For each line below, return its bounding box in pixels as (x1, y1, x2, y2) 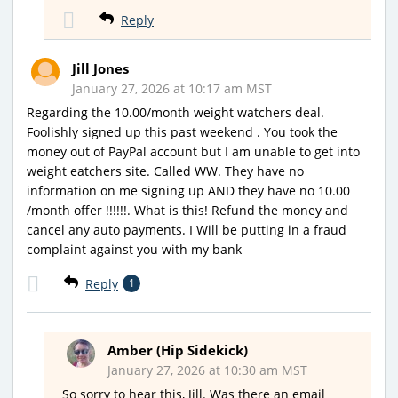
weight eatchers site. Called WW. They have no (27, 162, 304, 179)
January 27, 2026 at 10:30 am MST (107, 361, 307, 378)
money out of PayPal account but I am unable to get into (27, 142, 360, 160)
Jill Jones (72, 59, 129, 77)
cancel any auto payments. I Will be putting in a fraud (27, 220, 346, 238)
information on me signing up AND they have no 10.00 (27, 181, 350, 199)
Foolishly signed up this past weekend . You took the (27, 123, 338, 140)
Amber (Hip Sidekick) (107, 340, 248, 359)
